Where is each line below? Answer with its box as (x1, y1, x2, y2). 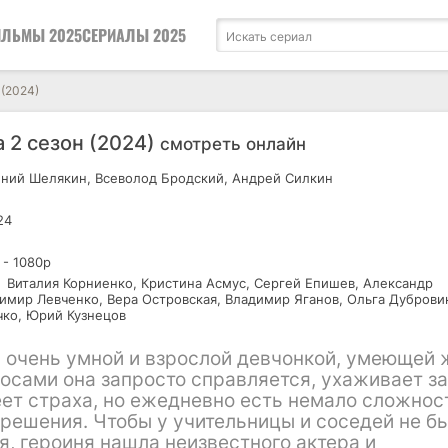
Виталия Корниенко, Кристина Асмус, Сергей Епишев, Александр (3, 275, 433, 291)
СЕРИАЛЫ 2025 (82, 23, 186, 47)
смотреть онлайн (160, 134, 306, 154)
